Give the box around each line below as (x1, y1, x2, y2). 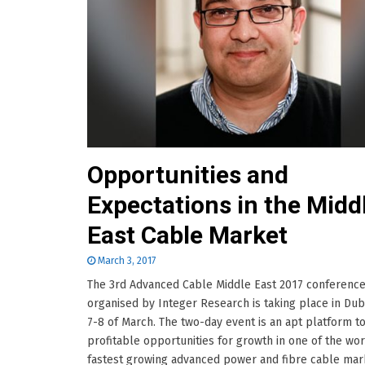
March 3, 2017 (98, 255, 156, 267)
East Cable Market (87, 221, 288, 250)
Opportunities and (87, 161, 288, 190)
